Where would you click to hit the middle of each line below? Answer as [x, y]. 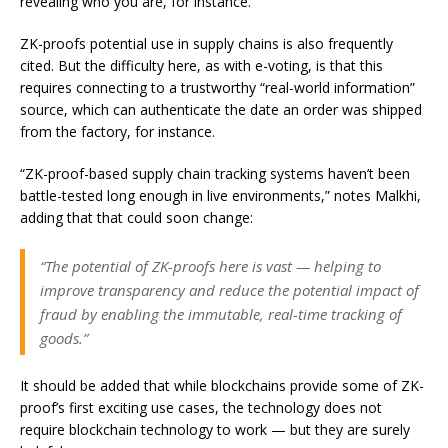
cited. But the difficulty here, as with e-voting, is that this [201, 65]
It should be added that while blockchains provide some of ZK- [222, 385]
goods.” [64, 338]
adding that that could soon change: [136, 217]
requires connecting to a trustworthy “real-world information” [217, 87]
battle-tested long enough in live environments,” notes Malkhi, [220, 195]
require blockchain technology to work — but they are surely [215, 429]
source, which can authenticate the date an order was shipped [221, 109]
